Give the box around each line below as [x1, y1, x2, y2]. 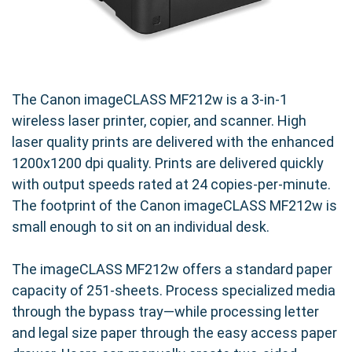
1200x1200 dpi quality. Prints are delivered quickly [12, 155, 324, 172]
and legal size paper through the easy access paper [12, 324, 337, 342]
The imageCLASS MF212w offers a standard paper [12, 261, 332, 278]
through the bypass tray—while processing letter [12, 303, 319, 321]
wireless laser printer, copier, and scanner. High [12, 112, 306, 130]
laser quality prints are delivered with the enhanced [12, 134, 334, 151]
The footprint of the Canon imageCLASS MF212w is [12, 197, 337, 214]
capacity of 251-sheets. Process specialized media [12, 282, 335, 299]
